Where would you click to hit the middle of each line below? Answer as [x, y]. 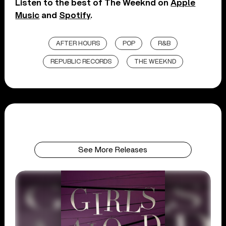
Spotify [75, 15]
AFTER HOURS [78, 43]
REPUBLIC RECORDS [81, 62]
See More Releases [113, 150]
